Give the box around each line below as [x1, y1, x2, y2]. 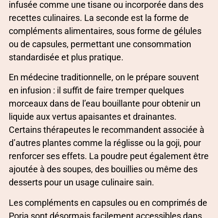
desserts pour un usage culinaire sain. [9, 177, 154, 188]
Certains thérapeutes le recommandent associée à [9, 125, 204, 135]
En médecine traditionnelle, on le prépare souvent [9, 72, 199, 83]
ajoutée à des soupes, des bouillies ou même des [9, 164, 198, 175]
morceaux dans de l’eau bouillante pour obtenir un [9, 98, 200, 109]
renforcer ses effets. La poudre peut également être [9, 151, 209, 162]
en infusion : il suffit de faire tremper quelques [9, 85, 184, 96]
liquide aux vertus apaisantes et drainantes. [9, 111, 177, 122]
